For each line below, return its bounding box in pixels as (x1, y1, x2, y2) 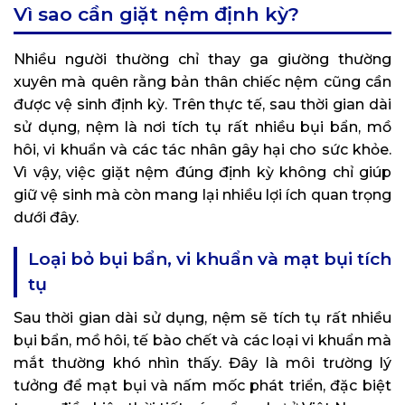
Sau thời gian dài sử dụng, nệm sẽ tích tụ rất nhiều (14, 309, 391, 327)
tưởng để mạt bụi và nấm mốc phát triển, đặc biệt (14, 377, 391, 395)
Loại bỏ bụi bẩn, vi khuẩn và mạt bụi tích (28, 249, 391, 270)
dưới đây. (14, 209, 79, 227)
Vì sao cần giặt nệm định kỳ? (14, 3, 299, 26)
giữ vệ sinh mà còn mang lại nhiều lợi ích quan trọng (14, 186, 391, 204)
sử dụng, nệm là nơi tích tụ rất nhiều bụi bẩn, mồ (14, 118, 391, 137)
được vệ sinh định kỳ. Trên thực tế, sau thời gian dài (14, 96, 391, 114)
